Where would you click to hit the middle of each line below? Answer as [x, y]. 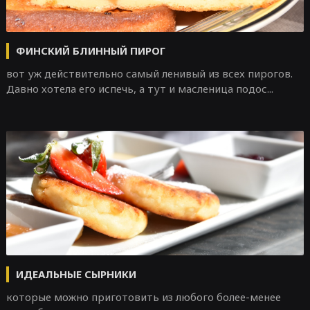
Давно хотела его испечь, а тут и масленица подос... [139, 89]
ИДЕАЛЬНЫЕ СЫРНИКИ [76, 274]
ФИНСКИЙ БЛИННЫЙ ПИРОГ [90, 51]
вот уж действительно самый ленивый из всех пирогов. [149, 73]
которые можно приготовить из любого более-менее [143, 297]
